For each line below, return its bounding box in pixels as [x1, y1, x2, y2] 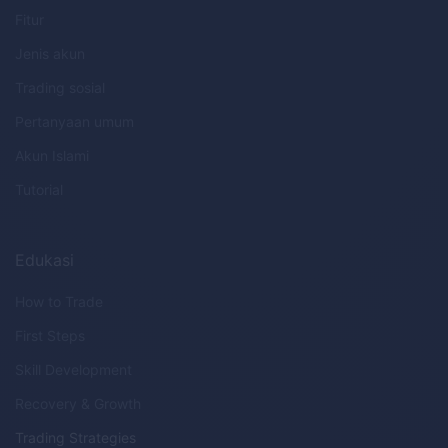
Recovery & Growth [15, 395, 141, 413]
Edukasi [15, 250, 74, 271]
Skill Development [15, 361, 132, 379]
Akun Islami [15, 147, 89, 165]
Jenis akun [15, 45, 85, 63]
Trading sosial [15, 79, 105, 97]
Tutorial [15, 181, 63, 199]
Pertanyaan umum [15, 113, 134, 131]
